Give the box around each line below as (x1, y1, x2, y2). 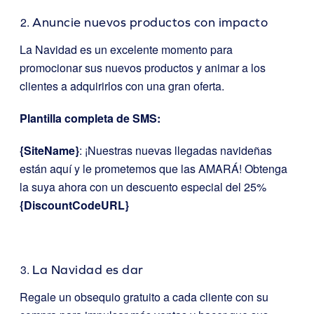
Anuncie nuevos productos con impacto (32, 14, 268, 29)
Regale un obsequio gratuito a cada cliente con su (20, 288, 268, 305)
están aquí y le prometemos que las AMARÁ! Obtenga (20, 160, 287, 177)
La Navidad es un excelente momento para (20, 41, 233, 57)
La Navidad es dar (32, 261, 144, 277)
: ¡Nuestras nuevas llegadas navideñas (79, 142, 272, 158)
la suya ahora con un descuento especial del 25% (20, 178, 266, 195)
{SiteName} (20, 142, 79, 158)
